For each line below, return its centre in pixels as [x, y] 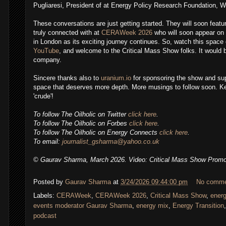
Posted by [49, 182]
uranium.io [116, 78]
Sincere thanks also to [67, 78]
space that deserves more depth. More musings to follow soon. [126, 87]
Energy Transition [198, 206]
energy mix [152, 206]
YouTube [46, 51]
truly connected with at [67, 33]
